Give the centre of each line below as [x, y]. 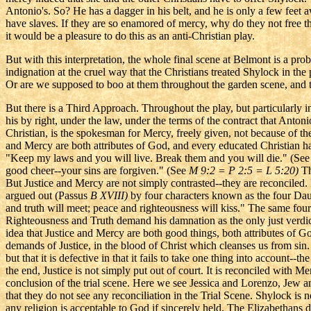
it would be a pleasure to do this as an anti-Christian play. [130, 36]
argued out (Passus [48, 196]
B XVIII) [109, 196]
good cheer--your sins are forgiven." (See [97, 171]
